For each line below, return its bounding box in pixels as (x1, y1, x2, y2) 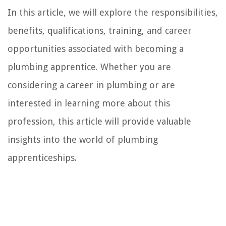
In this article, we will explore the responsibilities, (8, 7, 218, 18)
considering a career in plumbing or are (8, 79, 175, 90)
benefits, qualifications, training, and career (8, 25, 192, 36)
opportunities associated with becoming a (8, 43, 184, 54)
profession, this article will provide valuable (8, 116, 191, 127)
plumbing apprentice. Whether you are (8, 61, 171, 72)
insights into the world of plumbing (8, 134, 158, 145)
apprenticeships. (8, 152, 77, 163)
